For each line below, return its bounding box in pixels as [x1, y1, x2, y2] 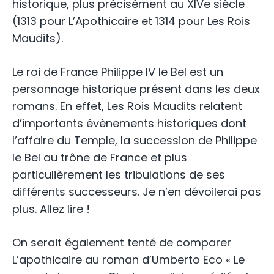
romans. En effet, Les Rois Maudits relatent [12, 98, 242, 114]
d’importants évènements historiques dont [12, 116, 246, 131]
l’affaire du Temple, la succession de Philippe [12, 133, 257, 149]
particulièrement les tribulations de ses [12, 167, 225, 183]
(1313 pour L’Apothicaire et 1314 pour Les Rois [12, 13, 250, 29]
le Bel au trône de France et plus [12, 150, 187, 166]
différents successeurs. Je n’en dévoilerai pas [12, 184, 261, 200]
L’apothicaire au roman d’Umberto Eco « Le [12, 252, 245, 268]
